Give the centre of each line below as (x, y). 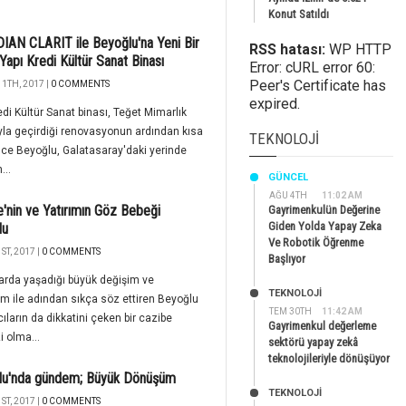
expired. (275, 104)
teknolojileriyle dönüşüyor (329, 358)
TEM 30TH (290, 311)
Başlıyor (287, 259)
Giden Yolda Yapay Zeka (325, 226)
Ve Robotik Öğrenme (316, 242)
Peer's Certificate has (318, 86)
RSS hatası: (287, 49)
